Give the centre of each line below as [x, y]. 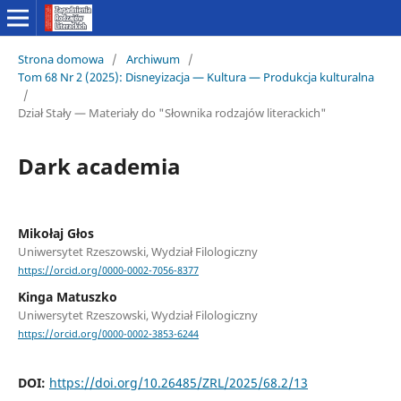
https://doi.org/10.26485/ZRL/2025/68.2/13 [178, 383]
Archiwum [153, 59]
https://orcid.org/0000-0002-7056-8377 [108, 271]
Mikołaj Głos [55, 233]
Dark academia [99, 166]
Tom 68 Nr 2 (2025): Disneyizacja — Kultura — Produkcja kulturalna [196, 77]
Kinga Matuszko [67, 297]
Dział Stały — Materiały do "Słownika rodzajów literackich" [172, 112]
